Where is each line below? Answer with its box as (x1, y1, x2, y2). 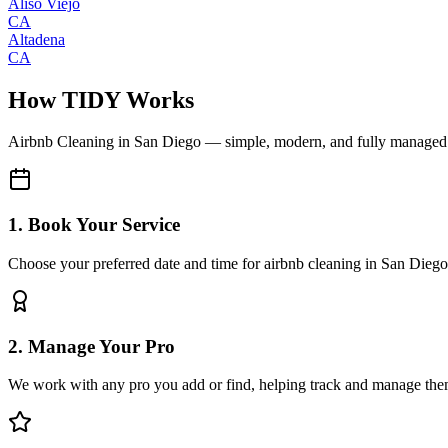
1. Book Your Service (8, 214, 180, 236)
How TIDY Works (8, 86, 194, 113)
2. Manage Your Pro (8, 335, 175, 357)
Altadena (8, 30, 65, 48)
